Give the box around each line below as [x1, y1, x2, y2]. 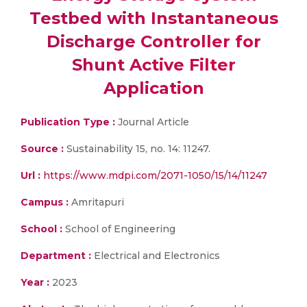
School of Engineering [62, 223, 175, 235]
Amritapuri [69, 196, 124, 208]
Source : [21, 143, 64, 155]
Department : [21, 249, 91, 262]
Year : [21, 276, 49, 288]
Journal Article [115, 116, 189, 128]
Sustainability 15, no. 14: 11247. [64, 143, 210, 155]
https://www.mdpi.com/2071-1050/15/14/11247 [43, 169, 267, 182]
